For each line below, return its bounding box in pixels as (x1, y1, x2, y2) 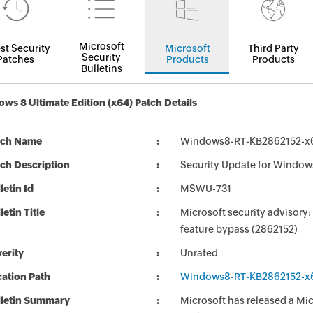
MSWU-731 (180, 183, 231, 194)
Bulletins (80, 63, 122, 74)
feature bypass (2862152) (180, 224, 298, 235)
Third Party (247, 43, 299, 54)
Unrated (180, 247, 218, 259)
